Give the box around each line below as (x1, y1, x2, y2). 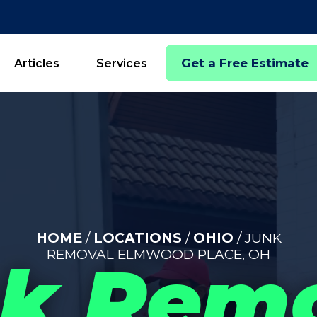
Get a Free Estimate (181, 56, 309, 70)
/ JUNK (233, 230, 282, 246)
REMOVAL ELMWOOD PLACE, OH (47, 246, 270, 263)
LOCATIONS (93, 230, 182, 246)
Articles (14, 56, 59, 70)
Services (96, 56, 147, 70)
